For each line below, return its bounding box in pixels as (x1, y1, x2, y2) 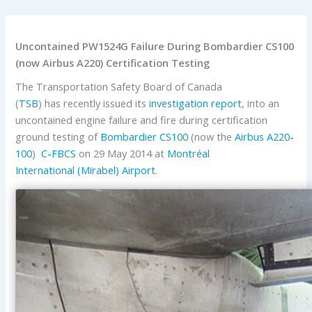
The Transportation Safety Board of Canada (15, 79, 223, 93)
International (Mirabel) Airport (15, 162, 156, 177)
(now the (188, 129, 235, 143)
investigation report (149, 95, 242, 110)
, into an (242, 95, 280, 110)
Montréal (167, 146, 210, 160)
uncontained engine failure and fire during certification (15, 112, 268, 127)
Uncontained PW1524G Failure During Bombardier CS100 (15, 38, 295, 53)
